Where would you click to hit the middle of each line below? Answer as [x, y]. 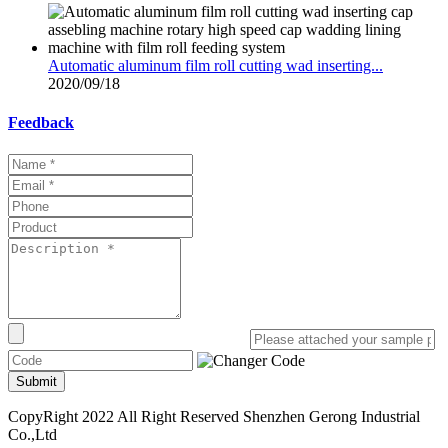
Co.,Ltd [32, 434]
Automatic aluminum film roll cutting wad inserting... [215, 66]
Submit [36, 381]
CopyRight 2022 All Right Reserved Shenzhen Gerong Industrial [214, 416]
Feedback [41, 123]
